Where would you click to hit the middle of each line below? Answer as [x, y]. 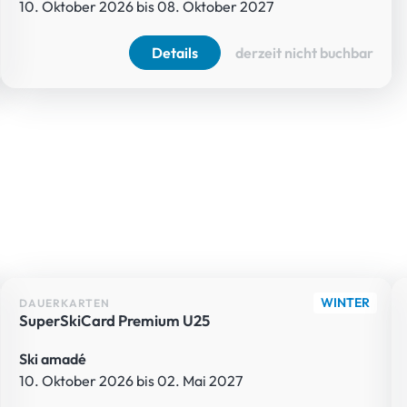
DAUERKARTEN [65, 303]
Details [174, 53]
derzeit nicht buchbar [304, 53]
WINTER [345, 303]
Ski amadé [53, 358]
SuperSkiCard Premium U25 [115, 320]
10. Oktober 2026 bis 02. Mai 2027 [131, 380]
